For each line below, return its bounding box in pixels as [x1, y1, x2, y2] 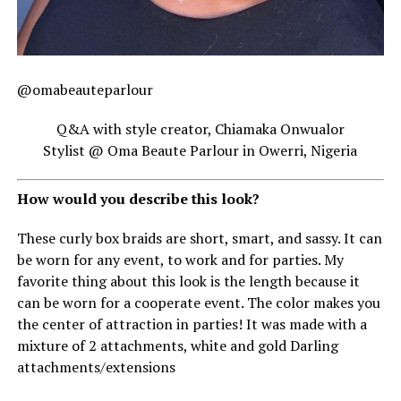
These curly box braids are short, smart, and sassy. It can [16, 227, 382, 248]
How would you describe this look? [16, 188, 260, 209]
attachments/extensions [16, 356, 175, 377]
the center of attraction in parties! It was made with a [16, 313, 367, 334]
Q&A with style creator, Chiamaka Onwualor [55, 118, 345, 139]
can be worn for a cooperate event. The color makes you [16, 292, 380, 312]
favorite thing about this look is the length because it [16, 270, 360, 291]
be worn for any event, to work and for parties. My [16, 249, 344, 269]
